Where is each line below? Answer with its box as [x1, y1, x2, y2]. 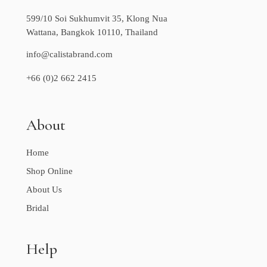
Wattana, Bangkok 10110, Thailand [26, 27, 158, 37]
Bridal [26, 203, 49, 213]
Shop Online [26, 166, 73, 176]
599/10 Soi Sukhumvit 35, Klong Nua [26, 13, 167, 23]
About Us [26, 184, 62, 194]
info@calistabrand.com [26, 49, 113, 59]
